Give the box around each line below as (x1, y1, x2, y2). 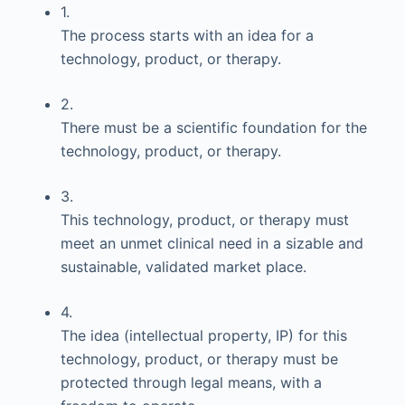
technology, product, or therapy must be (60, 350, 338, 368)
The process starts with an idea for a (60, 26, 314, 44)
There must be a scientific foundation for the (60, 118, 367, 137)
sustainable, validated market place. (60, 258, 306, 276)
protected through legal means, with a (60, 373, 322, 391)
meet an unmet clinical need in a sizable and (60, 234, 363, 252)
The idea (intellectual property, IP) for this (60, 326, 347, 344)
